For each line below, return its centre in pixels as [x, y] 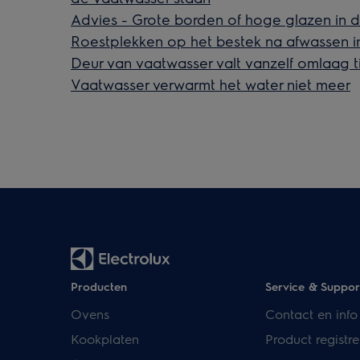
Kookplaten [105, 338]
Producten [99, 286]
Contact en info [311, 313]
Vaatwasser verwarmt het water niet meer [211, 84]
